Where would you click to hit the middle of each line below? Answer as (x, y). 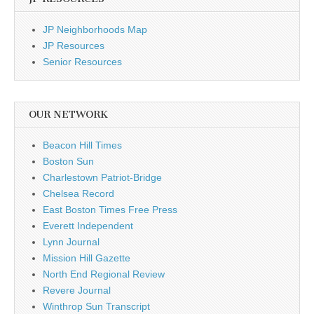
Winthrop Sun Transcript (96, 306)
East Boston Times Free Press (110, 209)
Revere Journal (77, 290)
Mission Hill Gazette (87, 258)
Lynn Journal (71, 241)
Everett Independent (88, 225)
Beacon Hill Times (82, 145)
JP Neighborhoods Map (95, 29)
